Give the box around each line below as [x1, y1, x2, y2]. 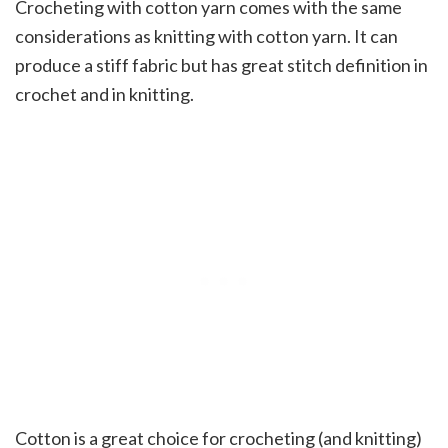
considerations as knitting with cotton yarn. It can [15, 24, 398, 47]
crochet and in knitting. [15, 82, 194, 105]
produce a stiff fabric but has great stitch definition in [15, 53, 428, 76]
